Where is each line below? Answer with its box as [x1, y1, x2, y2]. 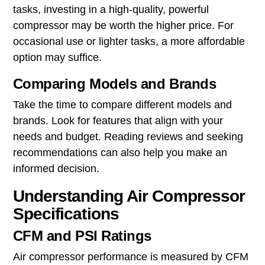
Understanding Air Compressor [12, 186, 245, 205]
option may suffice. [12, 51, 102, 63]
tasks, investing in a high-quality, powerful [12, 3, 209, 15]
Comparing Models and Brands [12, 75, 216, 92]
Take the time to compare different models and [12, 98, 232, 111]
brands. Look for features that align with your [12, 114, 223, 127]
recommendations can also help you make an [12, 146, 227, 159]
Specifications [12, 204, 119, 223]
